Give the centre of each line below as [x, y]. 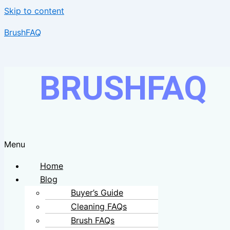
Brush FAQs [93, 220]
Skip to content [34, 11]
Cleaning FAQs [99, 206]
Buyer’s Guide [97, 192]
